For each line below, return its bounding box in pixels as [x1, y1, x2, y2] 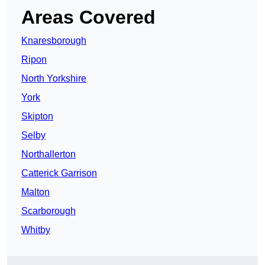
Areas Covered [21, 7, 156, 28]
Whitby [21, 225, 50, 235]
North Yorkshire [21, 73, 86, 84]
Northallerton [21, 149, 76, 160]
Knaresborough [21, 35, 86, 46]
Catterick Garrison [21, 168, 97, 179]
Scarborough [21, 206, 76, 216]
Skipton [21, 111, 53, 122]
